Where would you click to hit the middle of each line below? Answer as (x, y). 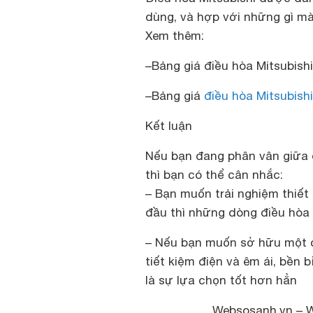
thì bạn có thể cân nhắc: (214, 175)
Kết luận (169, 126)
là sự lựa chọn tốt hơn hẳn (221, 280)
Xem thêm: (175, 36)
